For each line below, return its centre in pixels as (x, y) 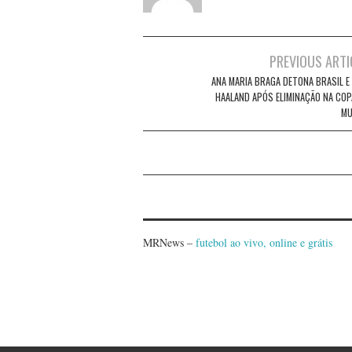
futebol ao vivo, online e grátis (264, 242)
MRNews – (169, 242)
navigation (181, 83)
